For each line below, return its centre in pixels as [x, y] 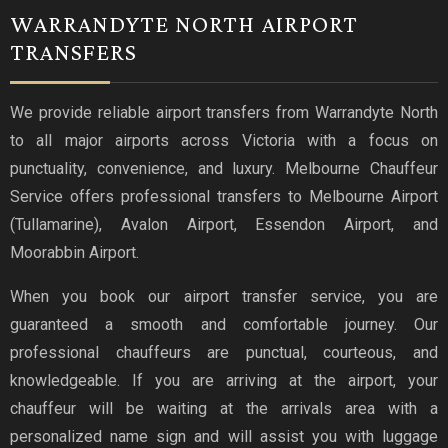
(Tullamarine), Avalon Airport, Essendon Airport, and [224, 224]
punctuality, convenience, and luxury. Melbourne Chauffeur [224, 168]
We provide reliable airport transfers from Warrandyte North [224, 112]
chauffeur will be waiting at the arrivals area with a [224, 408]
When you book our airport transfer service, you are [224, 296]
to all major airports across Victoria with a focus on [224, 140]
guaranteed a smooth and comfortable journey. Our [224, 324]
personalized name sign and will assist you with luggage [224, 436]
